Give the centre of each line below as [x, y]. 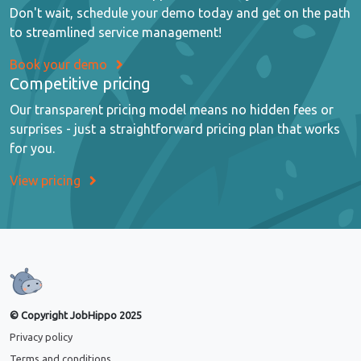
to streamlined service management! [116, 33]
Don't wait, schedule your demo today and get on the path [180, 13]
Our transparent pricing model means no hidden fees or [172, 110]
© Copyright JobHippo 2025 [76, 315]
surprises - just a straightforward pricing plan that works [175, 129]
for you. [32, 149]
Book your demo [58, 65]
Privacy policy [41, 337]
